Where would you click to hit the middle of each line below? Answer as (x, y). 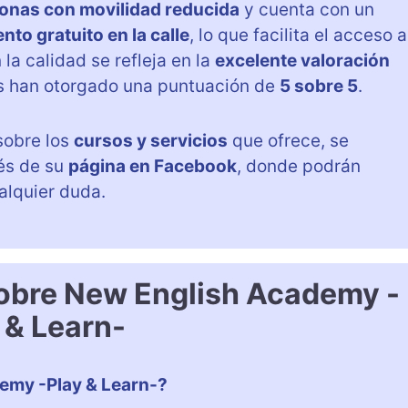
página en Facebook (153, 166)
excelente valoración (302, 60)
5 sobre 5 (319, 86)
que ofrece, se (288, 140)
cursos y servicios (151, 140)
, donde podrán (299, 166)
